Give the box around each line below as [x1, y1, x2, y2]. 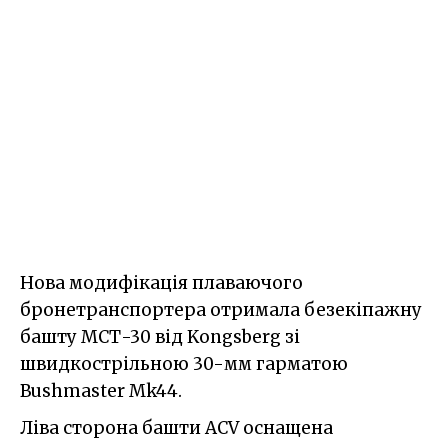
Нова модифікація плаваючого [20, 272, 303, 295]
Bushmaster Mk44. [20, 380, 182, 403]
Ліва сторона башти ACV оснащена [20, 417, 333, 440]
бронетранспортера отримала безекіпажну [20, 299, 422, 322]
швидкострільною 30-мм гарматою [20, 353, 348, 376]
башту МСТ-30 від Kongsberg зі [20, 326, 300, 349]
